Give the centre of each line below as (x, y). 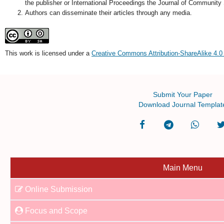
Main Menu (182, 168)
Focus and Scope (56, 211)
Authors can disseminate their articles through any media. (108, 13)
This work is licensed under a (48, 53)
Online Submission (59, 189)
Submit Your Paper (182, 95)
